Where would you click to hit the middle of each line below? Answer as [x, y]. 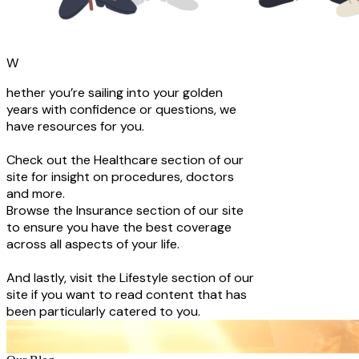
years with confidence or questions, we [121, 110]
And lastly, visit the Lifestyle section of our [130, 278]
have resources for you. [75, 127]
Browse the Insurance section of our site [125, 211]
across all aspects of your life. [93, 244]
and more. [36, 194]
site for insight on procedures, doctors [120, 177]
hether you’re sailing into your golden [115, 93]
